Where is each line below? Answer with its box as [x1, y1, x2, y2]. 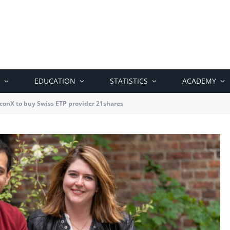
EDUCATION [34, 76, 75, 86]
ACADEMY [182, 76, 216, 86]
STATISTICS [110, 76, 148, 86]
